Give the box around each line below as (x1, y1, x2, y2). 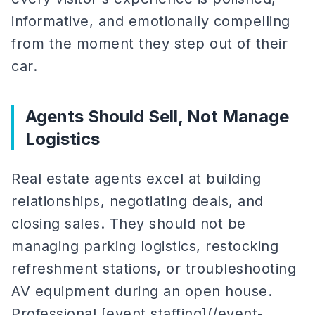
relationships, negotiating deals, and (11, 193, 264, 210)
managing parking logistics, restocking (11, 238, 278, 255)
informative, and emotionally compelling (11, 13, 290, 30)
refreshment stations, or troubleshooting (11, 260, 296, 277)
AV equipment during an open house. (11, 283, 272, 300)
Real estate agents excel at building (11, 170, 261, 187)
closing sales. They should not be (11, 215, 246, 232)
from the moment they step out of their (11, 35, 288, 52)
